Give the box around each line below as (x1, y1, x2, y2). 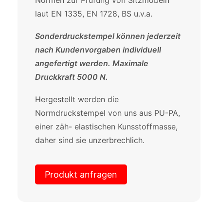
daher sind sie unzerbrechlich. (35, 135, 145, 145)
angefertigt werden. (35, 58, 112, 68)
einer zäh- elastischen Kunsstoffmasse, (35, 122, 178, 131)
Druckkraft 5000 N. (35, 72, 108, 82)
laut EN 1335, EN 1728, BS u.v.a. (35, 9, 152, 18)
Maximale (112, 58, 148, 68)
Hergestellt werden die (35, 94, 119, 104)
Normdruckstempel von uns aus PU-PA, (35, 108, 180, 118)
